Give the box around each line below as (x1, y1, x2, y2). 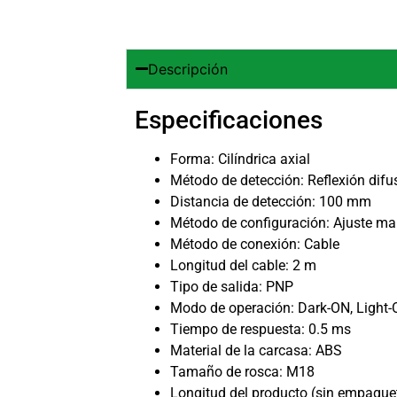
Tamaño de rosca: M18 (170, 362, 315, 380)
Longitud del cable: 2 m (170, 256, 317, 274)
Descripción (147, 59, 228, 78)
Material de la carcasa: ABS (170, 341, 343, 359)
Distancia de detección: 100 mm (170, 192, 372, 210)
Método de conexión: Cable (170, 235, 340, 253)
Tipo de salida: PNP (170, 277, 294, 295)
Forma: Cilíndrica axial (170, 150, 311, 167)
